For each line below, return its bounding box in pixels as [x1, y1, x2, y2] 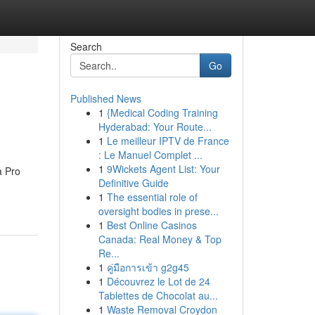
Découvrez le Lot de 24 [106, 274, 210, 288]
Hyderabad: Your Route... [98, 120, 212, 134]
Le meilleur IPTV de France [106, 134, 229, 148]
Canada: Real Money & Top [98, 232, 221, 246]
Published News [70, 91, 141, 105]
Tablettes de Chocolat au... [98, 288, 218, 302]
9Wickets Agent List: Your [106, 162, 220, 176]
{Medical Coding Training [106, 105, 218, 120]
